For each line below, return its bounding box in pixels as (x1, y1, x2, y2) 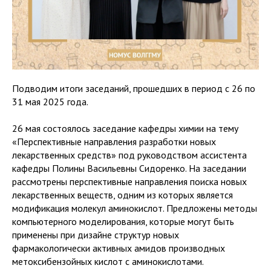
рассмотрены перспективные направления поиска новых (12, 175, 247, 188)
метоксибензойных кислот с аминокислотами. (12, 255, 203, 267)
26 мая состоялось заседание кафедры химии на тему (12, 122, 238, 134)
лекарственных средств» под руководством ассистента (12, 148, 247, 161)
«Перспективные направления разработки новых (12, 135, 216, 148)
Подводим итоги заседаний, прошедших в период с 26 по (12, 82, 255, 94)
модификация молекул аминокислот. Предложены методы (12, 201, 257, 214)
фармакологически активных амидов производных (12, 241, 225, 254)
